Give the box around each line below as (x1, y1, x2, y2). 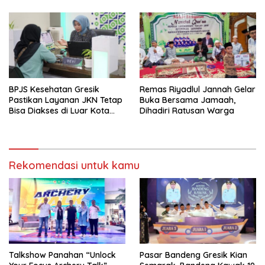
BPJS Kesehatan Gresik (9, 83, 99, 95)
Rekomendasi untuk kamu (9, 158, 140, 172)
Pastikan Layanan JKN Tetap (9, 94, 122, 105)
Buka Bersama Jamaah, (140, 94, 235, 105)
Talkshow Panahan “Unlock (9, 249, 116, 260)
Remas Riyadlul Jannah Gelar (140, 83, 256, 95)
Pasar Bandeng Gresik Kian (140, 249, 247, 260)
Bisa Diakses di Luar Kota (9, 105, 109, 116)
